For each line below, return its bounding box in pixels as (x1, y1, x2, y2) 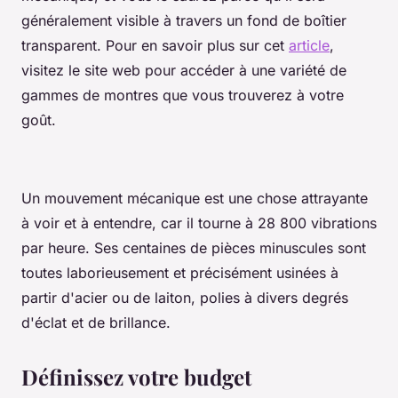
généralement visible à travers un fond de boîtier (21, 12, 346, 30)
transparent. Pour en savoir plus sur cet (21, 36, 289, 55)
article (289, 36, 330, 55)
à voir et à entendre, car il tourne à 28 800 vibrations (21, 214, 377, 233)
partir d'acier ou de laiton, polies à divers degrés (21, 289, 348, 307)
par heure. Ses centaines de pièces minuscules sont (21, 239, 366, 258)
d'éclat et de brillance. (21, 314, 171, 332)
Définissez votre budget (21, 362, 251, 392)
